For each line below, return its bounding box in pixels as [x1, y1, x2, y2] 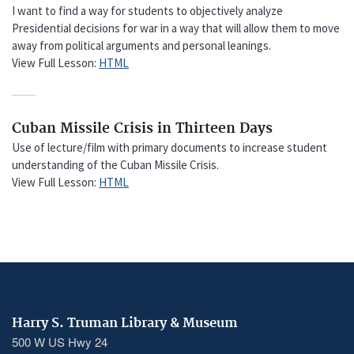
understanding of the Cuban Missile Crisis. [12, 156, 219, 172]
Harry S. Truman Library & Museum [12, 314, 238, 331]
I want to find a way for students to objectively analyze [12, 2, 283, 18]
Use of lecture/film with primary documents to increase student [12, 139, 327, 155]
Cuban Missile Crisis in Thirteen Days [12, 119, 273, 137]
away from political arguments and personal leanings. [12, 37, 271, 53]
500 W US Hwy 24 [12, 333, 107, 350]
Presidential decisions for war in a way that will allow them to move [12, 20, 340, 36]
